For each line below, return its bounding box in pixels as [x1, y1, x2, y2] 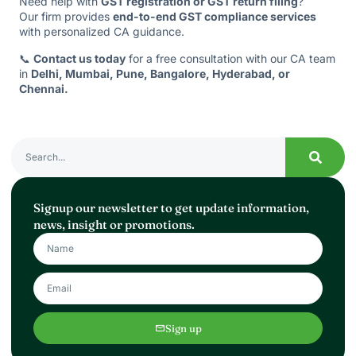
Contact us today [33, 51, 126, 65]
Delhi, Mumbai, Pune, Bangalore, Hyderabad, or [31, 66, 290, 80]
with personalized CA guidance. [19, 25, 184, 39]
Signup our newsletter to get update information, [33, 200, 309, 216]
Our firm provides [19, 10, 113, 24]
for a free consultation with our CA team [126, 51, 335, 65]
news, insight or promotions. [33, 217, 195, 233]
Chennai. [19, 81, 68, 95]
